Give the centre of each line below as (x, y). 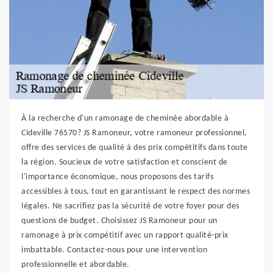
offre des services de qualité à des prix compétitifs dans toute (135, 148)
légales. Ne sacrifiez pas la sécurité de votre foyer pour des (130, 206)
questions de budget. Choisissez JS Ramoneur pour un (119, 221)
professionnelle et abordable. (76, 265)
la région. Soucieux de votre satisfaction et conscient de (125, 162)
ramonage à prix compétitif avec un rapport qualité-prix (125, 236)
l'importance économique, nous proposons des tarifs (117, 177)
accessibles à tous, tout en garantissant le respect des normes (136, 192)
